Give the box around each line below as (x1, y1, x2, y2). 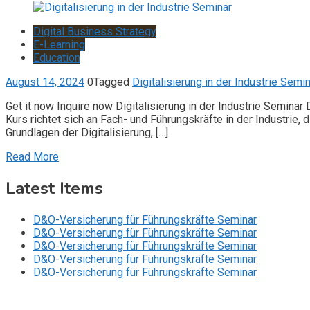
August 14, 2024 (6, 75, 84, 89)
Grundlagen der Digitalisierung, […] (6, 125, 168, 139)
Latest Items (6, 176, 103, 199)
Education (33, 51, 80, 64)
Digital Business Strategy (33, 24, 156, 38)
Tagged (93, 75, 132, 89)
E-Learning (33, 37, 85, 51)
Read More (6, 149, 59, 163)
